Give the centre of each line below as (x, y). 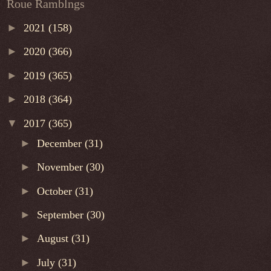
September (62, 215)
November (62, 167)
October (56, 191)
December (61, 143)
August (54, 239)
